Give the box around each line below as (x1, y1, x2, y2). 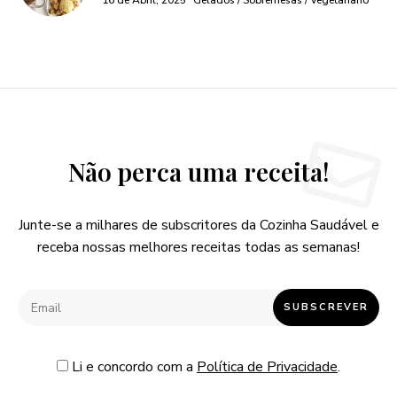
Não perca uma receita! (67, 155, 330, 188)
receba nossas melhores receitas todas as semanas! (37, 237, 360, 257)
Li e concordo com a (68, 357, 197, 377)
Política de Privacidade (197, 357, 338, 377)
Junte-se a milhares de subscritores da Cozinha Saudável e (18, 215, 379, 235)
